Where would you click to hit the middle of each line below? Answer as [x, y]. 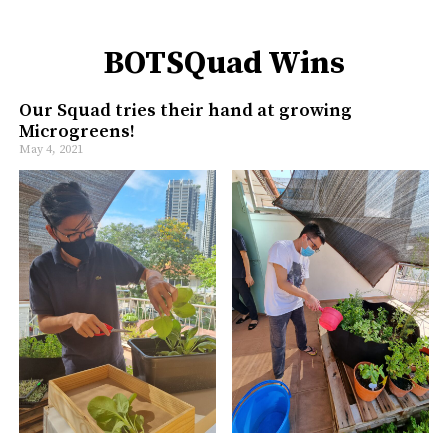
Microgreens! [76, 132]
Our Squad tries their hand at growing [185, 111]
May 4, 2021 [50, 150]
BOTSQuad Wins [224, 64]
